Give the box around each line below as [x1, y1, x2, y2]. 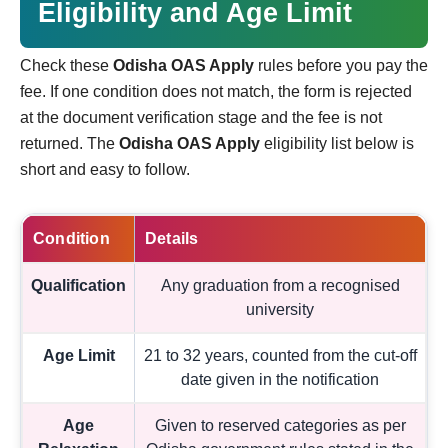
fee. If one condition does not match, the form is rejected [20, 82, 412, 100]
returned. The [20, 134, 119, 152]
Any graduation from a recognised [160, 276, 400, 294]
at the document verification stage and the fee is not [20, 108, 382, 126]
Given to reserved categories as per [154, 416, 406, 434]
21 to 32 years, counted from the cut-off [143, 346, 417, 364]
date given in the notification [181, 370, 379, 388]
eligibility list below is [260, 134, 414, 152]
